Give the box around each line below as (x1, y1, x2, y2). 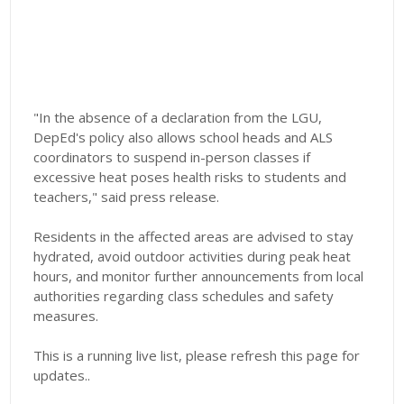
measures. (33, 307, 99, 326)
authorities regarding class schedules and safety (33, 287, 335, 306)
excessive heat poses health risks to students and (33, 168, 347, 187)
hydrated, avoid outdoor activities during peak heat (33, 247, 352, 266)
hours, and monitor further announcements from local (33, 267, 364, 286)
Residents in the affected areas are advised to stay (33, 227, 354, 246)
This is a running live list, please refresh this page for (33, 346, 361, 365)
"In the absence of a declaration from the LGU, (33, 108, 323, 127)
